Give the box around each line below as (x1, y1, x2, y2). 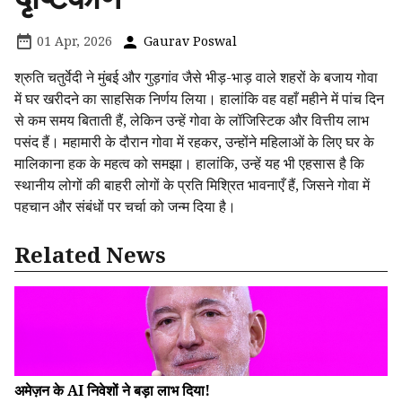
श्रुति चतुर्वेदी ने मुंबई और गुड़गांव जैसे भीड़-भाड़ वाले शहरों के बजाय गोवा (14, 67, 378, 88)
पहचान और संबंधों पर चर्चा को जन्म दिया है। (14, 197, 236, 217)
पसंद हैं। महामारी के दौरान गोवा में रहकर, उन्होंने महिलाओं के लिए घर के (14, 132, 374, 153)
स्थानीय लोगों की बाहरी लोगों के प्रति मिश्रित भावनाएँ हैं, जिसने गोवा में (14, 175, 370, 196)
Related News (14, 240, 166, 270)
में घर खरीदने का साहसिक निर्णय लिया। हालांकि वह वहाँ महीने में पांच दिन (14, 89, 384, 109)
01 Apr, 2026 (33, 32, 112, 50)
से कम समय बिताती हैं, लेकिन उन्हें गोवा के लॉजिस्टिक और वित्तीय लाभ (14, 110, 369, 131)
